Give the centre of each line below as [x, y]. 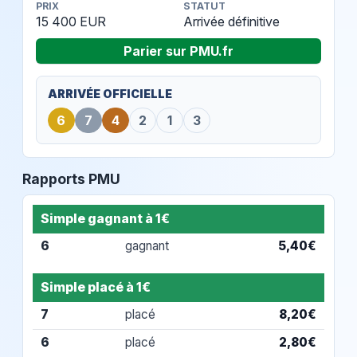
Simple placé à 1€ [96, 287]
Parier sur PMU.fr [178, 51]
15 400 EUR [71, 22]
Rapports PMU [71, 179]
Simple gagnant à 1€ [106, 218]
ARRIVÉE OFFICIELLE [110, 94]
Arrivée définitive [231, 22]
